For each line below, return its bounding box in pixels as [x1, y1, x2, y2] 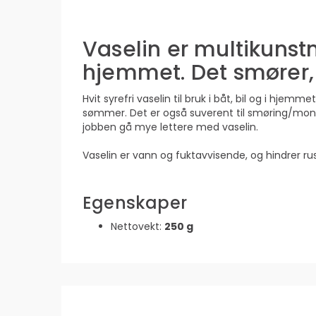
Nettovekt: [111, 219, 164, 233]
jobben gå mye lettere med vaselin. [83, 119, 258, 134]
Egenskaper [83, 190, 187, 214]
